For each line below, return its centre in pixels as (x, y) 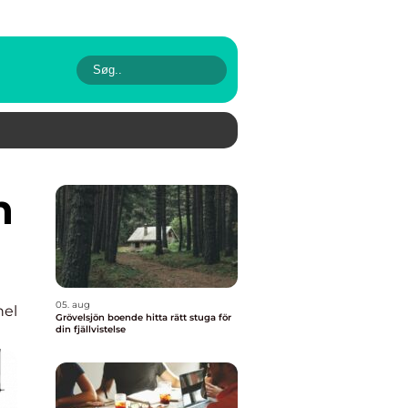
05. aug (73, 305)
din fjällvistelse (91, 329)
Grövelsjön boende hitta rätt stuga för (101, 317)
